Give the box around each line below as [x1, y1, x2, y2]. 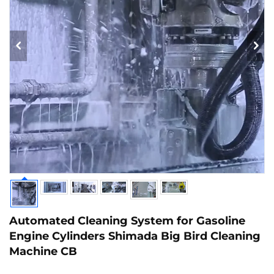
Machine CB [9, 245, 77, 258]
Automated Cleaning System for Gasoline [9, 214, 245, 228]
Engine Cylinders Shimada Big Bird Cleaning [9, 229, 261, 243]
